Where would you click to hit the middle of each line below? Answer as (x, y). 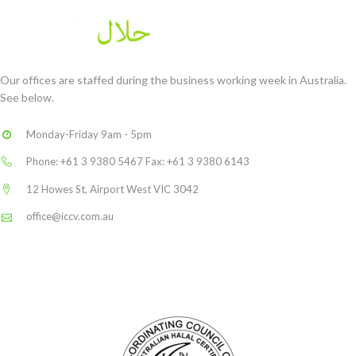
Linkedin (28, 265)
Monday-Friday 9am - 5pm (89, 134)
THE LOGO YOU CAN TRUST (178, 289)
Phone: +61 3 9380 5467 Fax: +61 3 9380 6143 (137, 162)
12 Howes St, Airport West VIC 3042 (112, 189)
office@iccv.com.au (70, 217)
